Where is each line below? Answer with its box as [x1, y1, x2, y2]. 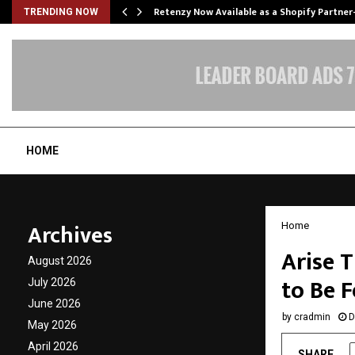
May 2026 [28, 319, 77, 331]
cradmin [294, 311, 330, 323]
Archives [28, 217, 113, 254]
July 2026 [28, 276, 76, 288]
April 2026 [28, 340, 78, 353]
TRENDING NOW [24, 6, 98, 17]
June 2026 [28, 297, 81, 310]
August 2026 [28, 254, 92, 267]
